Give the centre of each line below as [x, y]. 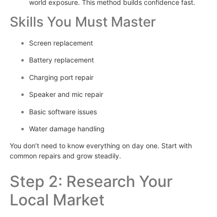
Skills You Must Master [83, 22]
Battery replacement [62, 60]
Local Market [57, 200]
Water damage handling [67, 128]
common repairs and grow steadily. [65, 156]
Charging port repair [61, 77]
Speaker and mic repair [66, 94]
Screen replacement [61, 43]
